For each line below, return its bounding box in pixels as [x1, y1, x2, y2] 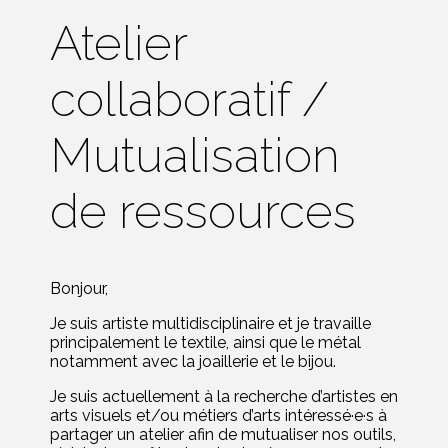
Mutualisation [50, 127, 340, 184]
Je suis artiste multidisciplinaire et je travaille [50, 314, 371, 334]
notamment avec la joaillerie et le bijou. [50, 352, 336, 372]
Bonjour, [50, 279, 108, 299]
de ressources [50, 183, 356, 240]
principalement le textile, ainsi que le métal [50, 333, 361, 353]
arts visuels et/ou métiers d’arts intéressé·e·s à [50, 406, 387, 426]
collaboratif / [50, 71, 329, 128]
